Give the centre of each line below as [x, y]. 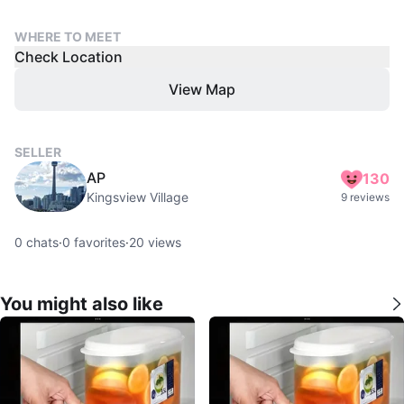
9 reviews [365, 197]
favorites [98, 242]
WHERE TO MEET [68, 36]
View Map [202, 89]
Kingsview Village [138, 197]
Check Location [69, 56]
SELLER [38, 151]
